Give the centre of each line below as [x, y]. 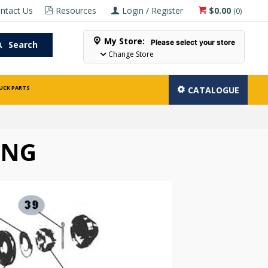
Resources [76, 10]
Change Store [131, 54]
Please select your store [193, 42]
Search [23, 45]
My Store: [125, 41]
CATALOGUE [214, 90]
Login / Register [153, 10]
